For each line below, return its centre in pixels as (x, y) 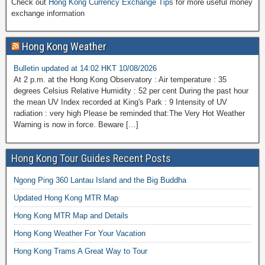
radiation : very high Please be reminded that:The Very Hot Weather (129, 114)
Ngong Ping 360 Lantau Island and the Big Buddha (100, 180)
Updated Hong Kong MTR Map (66, 198)
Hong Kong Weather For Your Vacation (80, 234)
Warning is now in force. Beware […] (76, 125)
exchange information (48, 14)
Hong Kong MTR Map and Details (71, 216)
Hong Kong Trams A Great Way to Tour (80, 251)
